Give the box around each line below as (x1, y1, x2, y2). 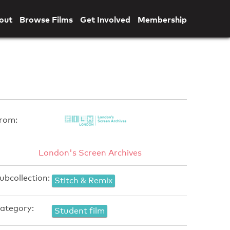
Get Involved (80, 14, 130, 25)
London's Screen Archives (39, 148, 142, 158)
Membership (137, 14, 187, 25)
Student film (54, 205, 105, 216)
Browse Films (19, 14, 73, 25)
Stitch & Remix (54, 175, 112, 185)
